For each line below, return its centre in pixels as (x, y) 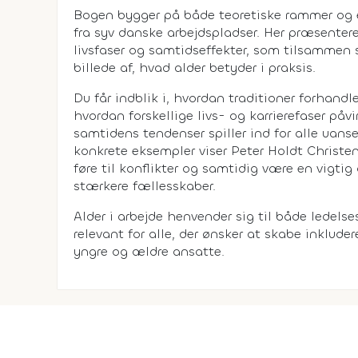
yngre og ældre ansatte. (149, 251)
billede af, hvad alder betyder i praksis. (195, 67)
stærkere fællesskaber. (145, 185)
